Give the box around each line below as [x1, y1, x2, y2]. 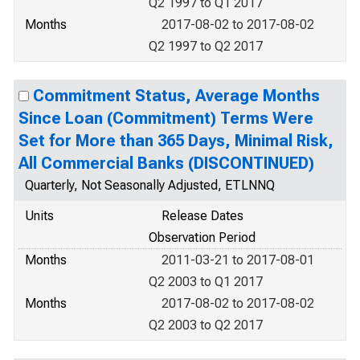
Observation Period [149, 230, 256, 245]
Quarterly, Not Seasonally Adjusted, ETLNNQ [25, 178, 275, 193]
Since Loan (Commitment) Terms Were [18, 108, 313, 128]
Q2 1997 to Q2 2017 [149, 39, 263, 54]
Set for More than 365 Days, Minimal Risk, [18, 131, 333, 150]
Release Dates [162, 208, 243, 223]
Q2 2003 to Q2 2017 [149, 317, 263, 333]
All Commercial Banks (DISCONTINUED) [18, 153, 314, 173]
